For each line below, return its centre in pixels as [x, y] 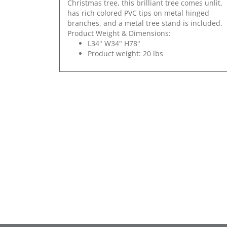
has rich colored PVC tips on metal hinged [138, 13]
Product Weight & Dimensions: [119, 33]
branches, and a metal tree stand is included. [145, 23]
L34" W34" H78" [114, 44]
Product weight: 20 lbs [125, 54]
